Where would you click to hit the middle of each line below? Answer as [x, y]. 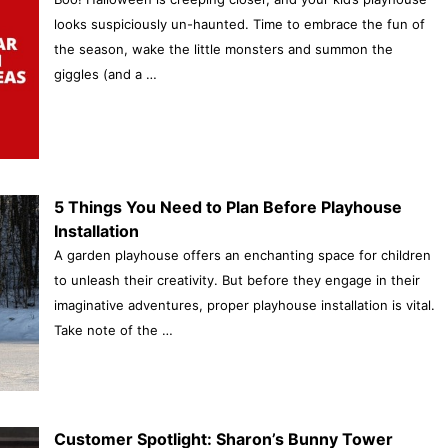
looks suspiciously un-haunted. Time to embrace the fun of [239, 23]
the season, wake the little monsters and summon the [223, 48]
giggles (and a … [105, 73]
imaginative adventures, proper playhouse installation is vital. [244, 304]
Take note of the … [113, 329]
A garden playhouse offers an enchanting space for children [242, 254]
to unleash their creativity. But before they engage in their [236, 279]
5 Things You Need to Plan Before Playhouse [227, 206]
